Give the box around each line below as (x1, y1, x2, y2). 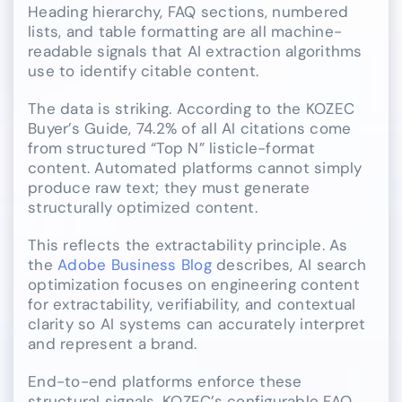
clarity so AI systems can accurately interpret (28, 313, 366, 334)
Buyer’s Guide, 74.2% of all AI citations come (28, 118, 352, 138)
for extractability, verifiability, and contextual (28, 293, 356, 314)
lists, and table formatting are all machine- (28, 21, 343, 41)
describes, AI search (211, 254, 367, 275)
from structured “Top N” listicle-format (28, 137, 315, 158)
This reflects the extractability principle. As (28, 234, 348, 255)
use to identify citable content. (28, 60, 259, 81)
